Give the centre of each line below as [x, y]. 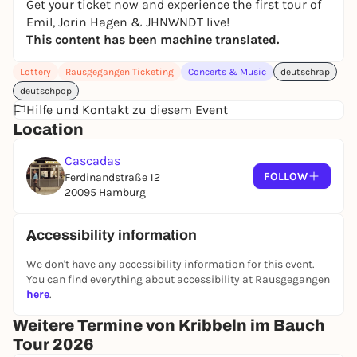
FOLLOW [286, 176]
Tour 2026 [53, 344]
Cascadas [92, 161]
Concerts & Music [227, 72]
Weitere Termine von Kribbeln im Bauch [169, 325]
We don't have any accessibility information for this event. [171, 264]
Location [48, 129]
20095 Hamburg [105, 192]
